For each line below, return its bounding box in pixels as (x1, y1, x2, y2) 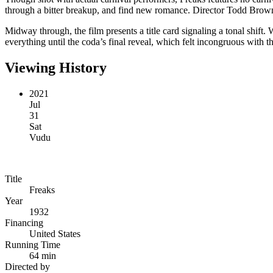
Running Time (5, 239, 60, 250)
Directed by (5, 261, 50, 272)
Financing (5, 217, 43, 228)
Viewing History (5, 59, 107, 76)
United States (29, 228, 80, 239)
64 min (29, 250, 56, 261)
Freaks (29, 184, 55, 195)
